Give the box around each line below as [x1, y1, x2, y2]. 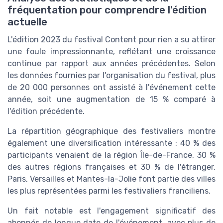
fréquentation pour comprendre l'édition [7, 4, 207, 16]
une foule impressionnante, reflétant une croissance [7, 47, 216, 57]
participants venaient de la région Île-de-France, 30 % [7, 150, 216, 160]
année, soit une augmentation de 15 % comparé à [7, 95, 216, 105]
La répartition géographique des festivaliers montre [7, 126, 216, 136]
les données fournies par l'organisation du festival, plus [7, 71, 216, 81]
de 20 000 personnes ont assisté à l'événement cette [7, 83, 216, 93]
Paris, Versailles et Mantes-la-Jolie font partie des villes [7, 174, 216, 184]
